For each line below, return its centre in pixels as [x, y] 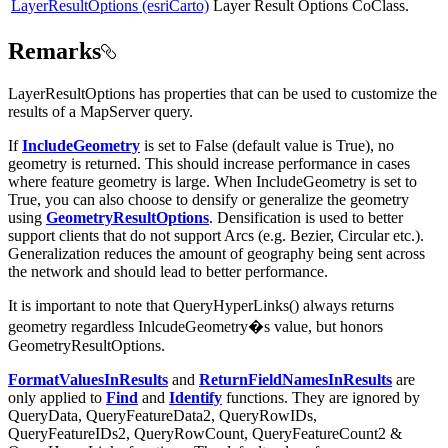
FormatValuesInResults [88, 380]
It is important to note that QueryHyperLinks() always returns [201, 306]
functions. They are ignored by [321, 398]
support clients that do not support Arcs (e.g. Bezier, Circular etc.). [216, 236]
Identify [195, 398]
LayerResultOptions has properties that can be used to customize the [222, 94]
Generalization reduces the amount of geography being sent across [216, 254]
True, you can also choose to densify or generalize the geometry [208, 200]
